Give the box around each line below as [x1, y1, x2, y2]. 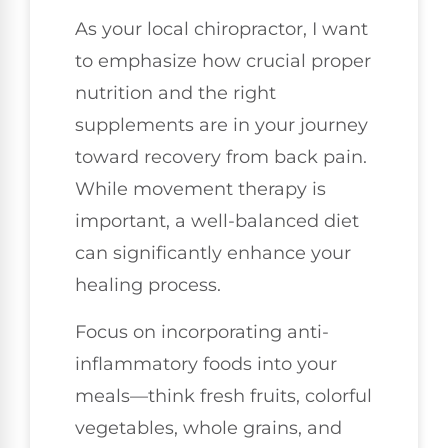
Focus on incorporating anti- [75, 320, 329, 343]
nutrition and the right [75, 82, 276, 105]
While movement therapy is [75, 178, 326, 201]
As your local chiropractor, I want [75, 18, 368, 41]
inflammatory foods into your [75, 352, 337, 375]
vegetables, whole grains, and [75, 416, 342, 439]
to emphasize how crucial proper [75, 50, 371, 73]
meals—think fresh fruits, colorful [75, 384, 372, 407]
